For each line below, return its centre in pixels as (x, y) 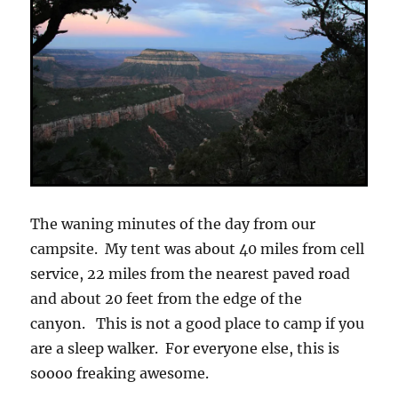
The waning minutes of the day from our (173, 224)
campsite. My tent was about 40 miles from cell (198, 249)
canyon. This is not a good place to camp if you (198, 324)
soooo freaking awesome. (120, 374)
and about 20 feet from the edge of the (167, 299)
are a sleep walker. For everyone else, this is (185, 349)
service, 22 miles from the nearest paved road (191, 274)
